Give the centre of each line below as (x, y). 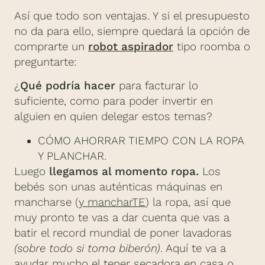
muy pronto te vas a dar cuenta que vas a (122, 217)
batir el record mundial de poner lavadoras (123, 233)
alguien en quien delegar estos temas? (113, 117)
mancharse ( (46, 202)
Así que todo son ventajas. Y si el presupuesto (132, 16)
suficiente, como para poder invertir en (114, 101)
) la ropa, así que (188, 202)
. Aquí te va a (193, 248)
